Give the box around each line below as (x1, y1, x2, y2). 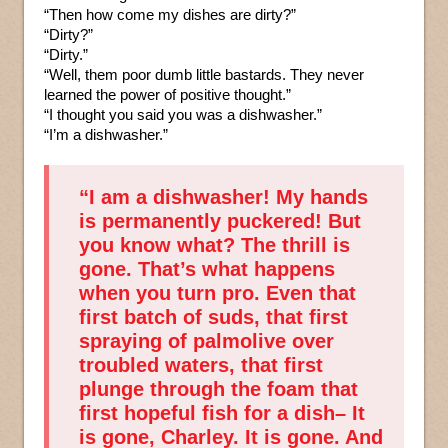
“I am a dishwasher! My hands (79, 186, 368, 209)
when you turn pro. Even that (79, 282, 356, 305)
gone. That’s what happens (79, 258, 335, 281)
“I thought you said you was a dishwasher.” (44, 106, 322, 124)
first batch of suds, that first (79, 306, 348, 329)
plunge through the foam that (79, 378, 358, 401)
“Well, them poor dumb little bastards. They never (44, 66, 364, 84)
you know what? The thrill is (79, 234, 350, 257)
